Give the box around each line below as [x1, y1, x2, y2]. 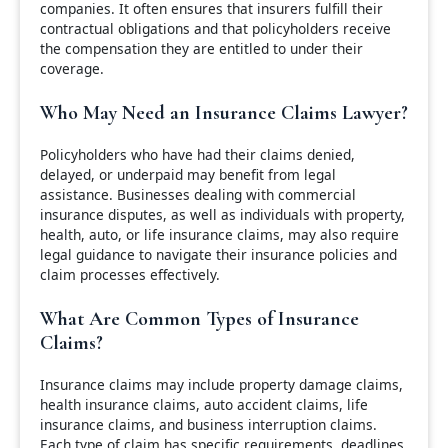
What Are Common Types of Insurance [40, 305, 359, 331]
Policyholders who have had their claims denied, [40, 144, 355, 164]
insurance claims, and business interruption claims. [40, 414, 377, 434]
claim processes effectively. [40, 264, 220, 284]
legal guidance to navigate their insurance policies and [40, 244, 397, 264]
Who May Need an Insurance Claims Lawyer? [40, 99, 408, 125]
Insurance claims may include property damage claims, [40, 374, 403, 394]
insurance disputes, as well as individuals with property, [40, 204, 405, 224]
